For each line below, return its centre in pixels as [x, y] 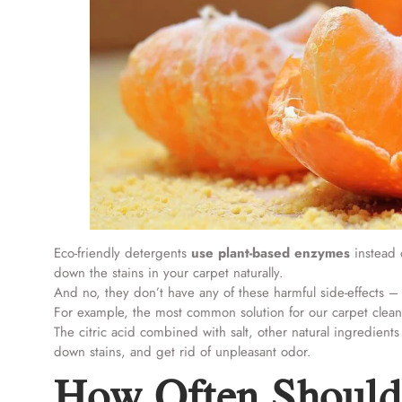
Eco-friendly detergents [122, 253]
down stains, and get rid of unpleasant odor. [183, 351]
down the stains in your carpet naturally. [169, 272]
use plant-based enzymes [271, 253]
